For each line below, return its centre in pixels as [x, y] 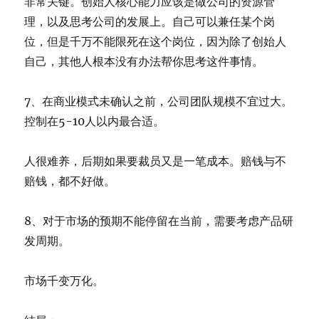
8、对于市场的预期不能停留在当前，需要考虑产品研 [159, 221]
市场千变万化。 [64, 281]
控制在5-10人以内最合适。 [95, 121]
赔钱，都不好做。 [70, 181]
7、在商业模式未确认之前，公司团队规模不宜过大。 [159, 101]
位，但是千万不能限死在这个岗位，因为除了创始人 [156, 42]
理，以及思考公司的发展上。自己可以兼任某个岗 [150, 22]
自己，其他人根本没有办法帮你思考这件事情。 [144, 62]
